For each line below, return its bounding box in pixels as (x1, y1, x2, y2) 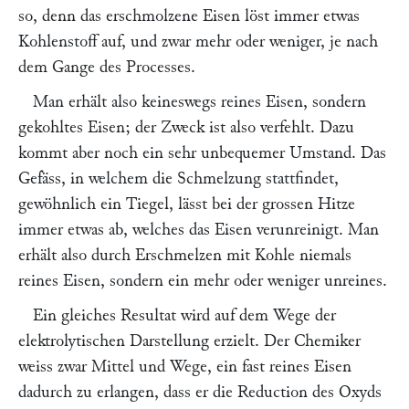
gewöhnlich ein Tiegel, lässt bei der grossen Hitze (18, 195, 355, 213)
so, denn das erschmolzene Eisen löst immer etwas (18, 7, 360, 25)
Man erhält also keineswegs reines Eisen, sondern (33, 93, 366, 110)
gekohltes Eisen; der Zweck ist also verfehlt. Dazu (18, 119, 354, 136)
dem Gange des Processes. (18, 58, 195, 76)
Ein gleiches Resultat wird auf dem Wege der (33, 307, 336, 324)
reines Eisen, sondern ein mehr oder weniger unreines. (18, 272, 387, 289)
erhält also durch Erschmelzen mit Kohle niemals (18, 246, 351, 264)
